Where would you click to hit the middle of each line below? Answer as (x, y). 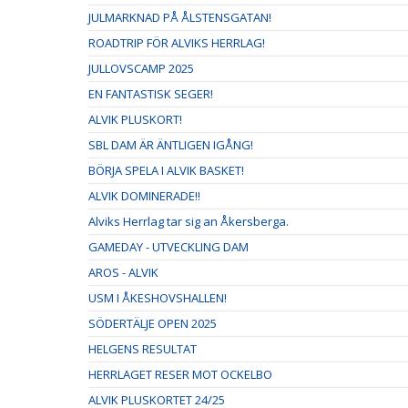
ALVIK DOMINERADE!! (144, 196)
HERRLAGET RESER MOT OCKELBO (180, 375)
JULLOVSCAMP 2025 (141, 69)
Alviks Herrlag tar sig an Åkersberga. (189, 222)
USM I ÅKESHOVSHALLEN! (158, 298)
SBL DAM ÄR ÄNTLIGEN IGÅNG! (171, 145)
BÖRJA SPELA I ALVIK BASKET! (166, 171)
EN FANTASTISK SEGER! (151, 94)
